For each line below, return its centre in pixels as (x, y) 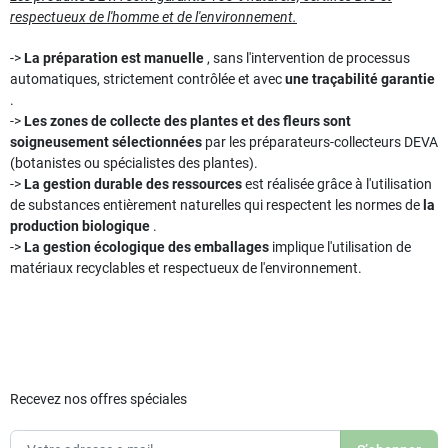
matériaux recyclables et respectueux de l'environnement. (186, 268)
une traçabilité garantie (360, 79)
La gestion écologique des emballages (146, 247)
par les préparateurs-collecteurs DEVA (320, 142)
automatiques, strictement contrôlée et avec (147, 79)
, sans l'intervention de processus (307, 58)
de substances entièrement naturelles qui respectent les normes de (216, 205)
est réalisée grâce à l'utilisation (337, 184)
